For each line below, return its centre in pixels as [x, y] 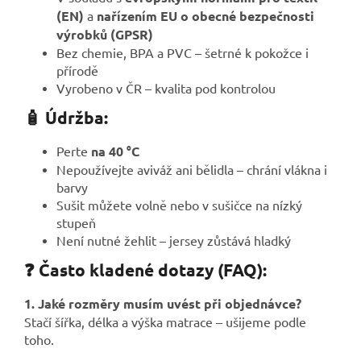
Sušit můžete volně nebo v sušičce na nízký [179, 205]
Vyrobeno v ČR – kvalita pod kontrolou [166, 88]
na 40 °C [115, 151]
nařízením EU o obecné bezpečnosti [205, 16]
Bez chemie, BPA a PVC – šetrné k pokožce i [183, 53]
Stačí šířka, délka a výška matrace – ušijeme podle [165, 322]
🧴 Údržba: [66, 118]
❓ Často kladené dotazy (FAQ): [145, 270]
